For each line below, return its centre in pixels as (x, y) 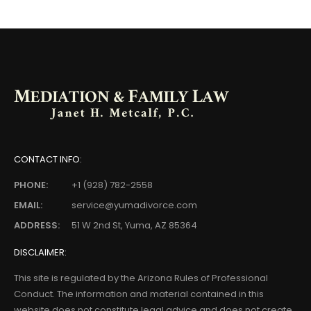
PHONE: (31, 185)
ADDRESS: (37, 226)
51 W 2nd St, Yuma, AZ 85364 (133, 226)
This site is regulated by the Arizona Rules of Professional (141, 278)
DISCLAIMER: (40, 252)
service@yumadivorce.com (134, 205)
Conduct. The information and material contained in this (139, 294)
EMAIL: (28, 205)
